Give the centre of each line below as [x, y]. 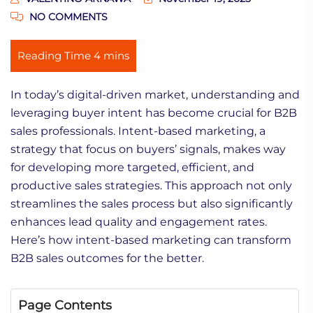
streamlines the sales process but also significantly [152, 203]
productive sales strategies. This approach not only [151, 185]
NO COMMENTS [67, 16]
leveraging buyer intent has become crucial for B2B [154, 112]
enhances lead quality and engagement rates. [139, 221]
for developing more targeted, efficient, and [132, 167]
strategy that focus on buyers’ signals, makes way [148, 149]
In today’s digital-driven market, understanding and [155, 94]
